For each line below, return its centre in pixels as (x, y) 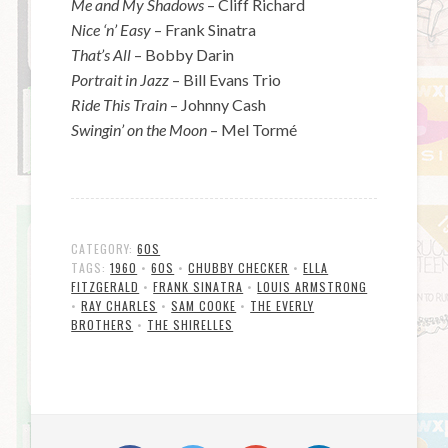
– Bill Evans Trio (227, 80)
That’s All (103, 55)
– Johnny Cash (218, 105)
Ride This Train (121, 105)
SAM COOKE (204, 306)
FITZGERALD (105, 287)
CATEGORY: (104, 249)
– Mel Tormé (254, 130)
